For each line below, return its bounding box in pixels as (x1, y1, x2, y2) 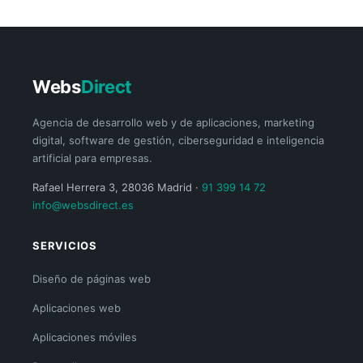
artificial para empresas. (32, 152, 152, 165)
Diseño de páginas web (32, 272, 151, 286)
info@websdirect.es (32, 199, 134, 212)
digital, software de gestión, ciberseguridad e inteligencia (32, 134, 324, 147)
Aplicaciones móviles (32, 331, 137, 344)
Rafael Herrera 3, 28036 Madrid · (32, 181, 202, 194)
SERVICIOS (32, 239, 98, 253)
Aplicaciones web (32, 301, 121, 315)
